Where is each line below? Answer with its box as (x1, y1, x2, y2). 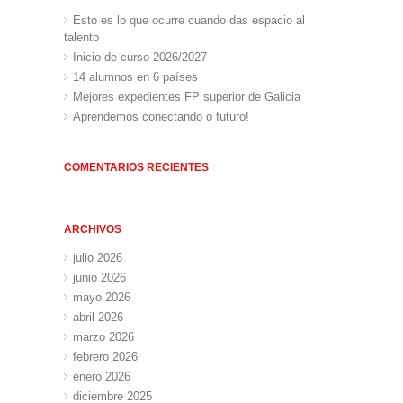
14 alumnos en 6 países (73, 69, 199, 84)
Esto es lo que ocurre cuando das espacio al (73, 13, 306, 28)
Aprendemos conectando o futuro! (73, 109, 250, 123)
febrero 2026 (73, 349, 139, 363)
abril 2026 (73, 309, 124, 324)
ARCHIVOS (64, 222, 122, 236)
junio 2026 (73, 270, 127, 284)
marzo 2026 (73, 329, 135, 344)
